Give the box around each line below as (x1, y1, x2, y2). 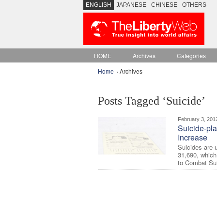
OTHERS (182, 1, 206, 8)
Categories (177, 51, 206, 60)
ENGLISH (86, 1, 111, 8)
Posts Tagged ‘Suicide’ (98, 94, 205, 107)
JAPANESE (116, 1, 146, 8)
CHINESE (151, 1, 177, 8)
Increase (178, 131, 207, 143)
